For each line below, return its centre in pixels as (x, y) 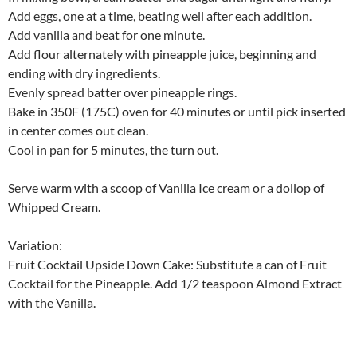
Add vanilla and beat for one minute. (106, 35)
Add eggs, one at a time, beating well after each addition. (160, 16)
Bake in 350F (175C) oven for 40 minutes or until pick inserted (177, 112)
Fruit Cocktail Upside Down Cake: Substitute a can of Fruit (167, 265)
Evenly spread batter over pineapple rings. (122, 92)
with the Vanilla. (52, 303)
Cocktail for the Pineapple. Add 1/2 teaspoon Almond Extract (175, 284)
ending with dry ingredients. (84, 73)
